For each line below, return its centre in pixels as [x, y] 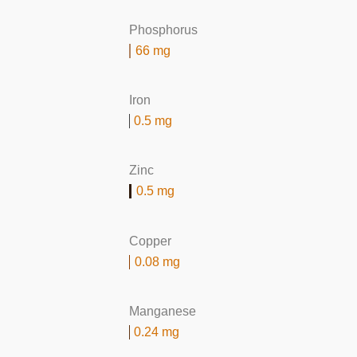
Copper [150, 241]
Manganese [163, 312]
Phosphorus [163, 29]
